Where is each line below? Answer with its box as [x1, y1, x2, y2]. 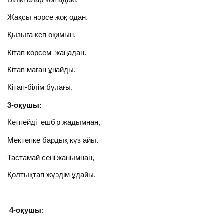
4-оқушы [7, 206, 42, 215]
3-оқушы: [7, 100, 50, 109]
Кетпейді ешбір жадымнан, [7, 118, 101, 127]
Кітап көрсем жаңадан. [7, 48, 87, 56]
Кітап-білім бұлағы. [7, 83, 73, 92]
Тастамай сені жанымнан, [7, 153, 95, 162]
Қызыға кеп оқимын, [7, 30, 76, 39]
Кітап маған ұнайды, [7, 65, 76, 74]
